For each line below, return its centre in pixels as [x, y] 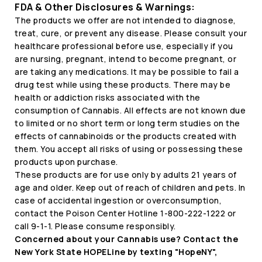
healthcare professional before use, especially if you [124, 46]
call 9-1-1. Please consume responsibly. [95, 226]
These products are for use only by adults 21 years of [126, 175]
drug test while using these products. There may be [123, 85]
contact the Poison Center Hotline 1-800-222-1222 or [125, 213]
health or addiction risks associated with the [108, 97]
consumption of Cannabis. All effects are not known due [130, 110]
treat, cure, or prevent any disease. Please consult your [131, 33]
